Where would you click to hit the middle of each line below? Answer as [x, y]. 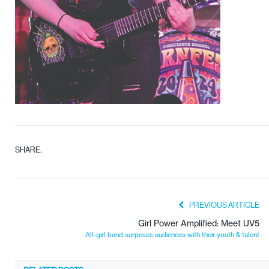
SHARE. [28, 150]
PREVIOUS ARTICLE [224, 205]
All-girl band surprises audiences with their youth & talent [172, 234]
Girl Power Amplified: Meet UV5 [199, 223]
